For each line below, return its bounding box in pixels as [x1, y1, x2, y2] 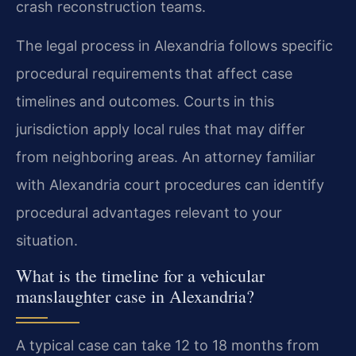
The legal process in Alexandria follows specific [16, 37, 333, 54]
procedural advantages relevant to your [16, 203, 282, 221]
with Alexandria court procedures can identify [16, 176, 324, 193]
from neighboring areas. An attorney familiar [16, 148, 315, 165]
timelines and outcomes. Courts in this [16, 92, 274, 110]
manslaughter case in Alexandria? [16, 284, 254, 308]
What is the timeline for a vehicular [16, 264, 265, 288]
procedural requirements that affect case [16, 64, 292, 82]
